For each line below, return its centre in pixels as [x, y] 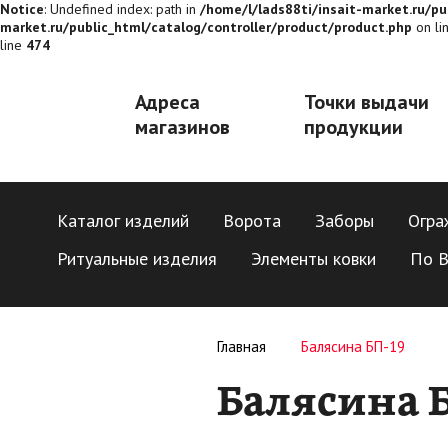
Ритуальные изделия [137, 258]
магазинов [182, 127]
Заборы [344, 220]
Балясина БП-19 [353, 346]
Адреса [167, 102]
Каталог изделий [123, 220]
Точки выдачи [366, 102]
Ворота [252, 220]
